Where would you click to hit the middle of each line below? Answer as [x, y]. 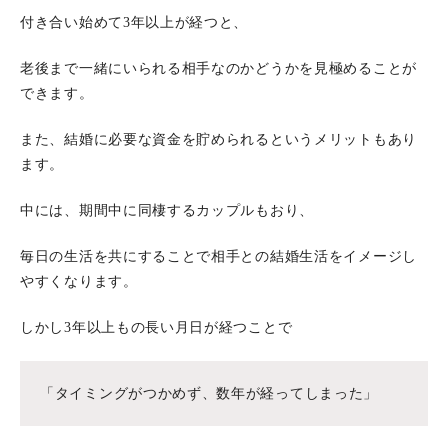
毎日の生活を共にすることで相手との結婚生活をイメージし [218, 256]
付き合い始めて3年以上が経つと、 [134, 22]
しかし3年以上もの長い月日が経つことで [156, 327]
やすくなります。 [79, 281]
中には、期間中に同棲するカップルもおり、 [167, 210]
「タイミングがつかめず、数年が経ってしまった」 [209, 393]
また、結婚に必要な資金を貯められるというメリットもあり [218, 139]
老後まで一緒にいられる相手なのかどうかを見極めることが [218, 68]
